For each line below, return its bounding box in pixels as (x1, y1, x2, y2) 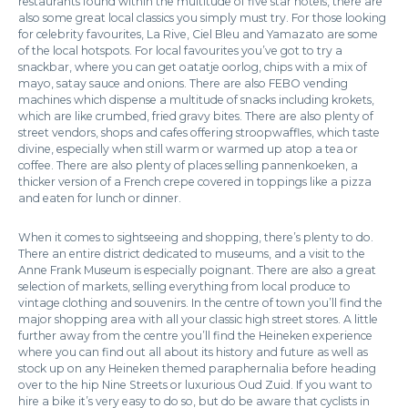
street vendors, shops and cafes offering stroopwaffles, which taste (18, 126, 380, 139)
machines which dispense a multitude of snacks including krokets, (18, 93, 374, 107)
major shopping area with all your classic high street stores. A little (18, 312, 378, 326)
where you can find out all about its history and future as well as (18, 345, 368, 359)
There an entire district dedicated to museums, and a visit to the (18, 247, 365, 260)
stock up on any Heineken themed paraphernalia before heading (18, 362, 376, 375)
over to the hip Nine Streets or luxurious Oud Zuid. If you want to (18, 378, 372, 392)
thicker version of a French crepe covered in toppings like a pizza (18, 175, 372, 189)
